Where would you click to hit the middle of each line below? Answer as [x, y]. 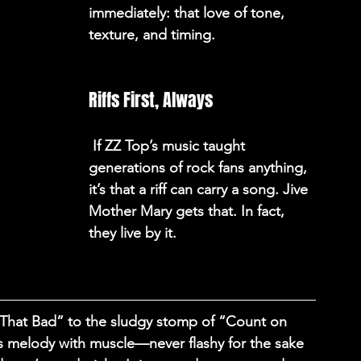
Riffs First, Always [151, 100]
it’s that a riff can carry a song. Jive [200, 189]
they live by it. [135, 233]
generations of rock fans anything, [200, 168]
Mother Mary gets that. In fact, [189, 211]
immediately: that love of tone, [189, 13]
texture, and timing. [154, 35]
